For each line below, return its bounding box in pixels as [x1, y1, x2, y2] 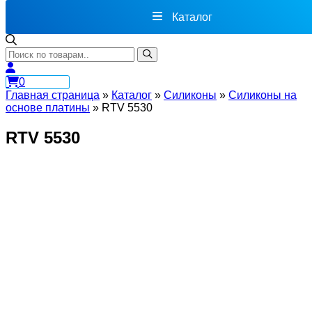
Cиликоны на [228, 89, 297, 101]
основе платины [6, 102, 90, 114]
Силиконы [164, 89, 217, 101]
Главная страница [6, 89, 100, 101]
